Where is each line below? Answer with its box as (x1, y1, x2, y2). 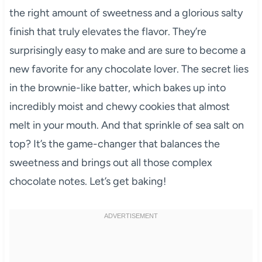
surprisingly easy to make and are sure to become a (9, 43, 246, 57)
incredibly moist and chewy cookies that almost (9, 99, 230, 113)
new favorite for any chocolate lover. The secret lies (9, 62, 249, 75)
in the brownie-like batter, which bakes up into (9, 81, 226, 94)
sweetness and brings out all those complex (9, 156, 212, 169)
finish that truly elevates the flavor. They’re (9, 25, 206, 38)
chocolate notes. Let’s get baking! (9, 174, 166, 188)
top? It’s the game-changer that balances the (9, 137, 220, 150)
